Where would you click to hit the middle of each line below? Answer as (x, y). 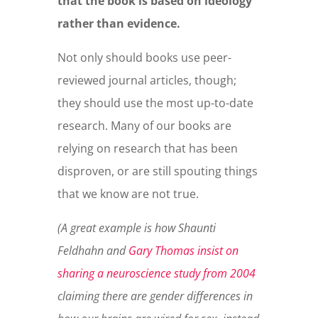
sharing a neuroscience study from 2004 (156, 274)
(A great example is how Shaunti (136, 228)
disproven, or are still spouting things (157, 171)
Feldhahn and (93, 251)
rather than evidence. (119, 24)
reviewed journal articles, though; (147, 81)
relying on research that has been (147, 149)
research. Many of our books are (144, 126)
